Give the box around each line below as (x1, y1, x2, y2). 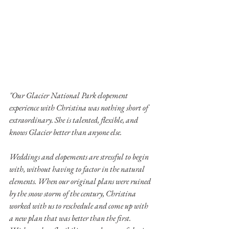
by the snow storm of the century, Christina (9, 188, 138, 199)
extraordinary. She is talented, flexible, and (9, 114, 140, 126)
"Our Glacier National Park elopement (9, 90, 129, 101)
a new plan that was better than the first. (9, 213, 132, 224)
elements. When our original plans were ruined (9, 176, 152, 187)
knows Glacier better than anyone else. (9, 127, 122, 138)
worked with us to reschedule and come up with (9, 200, 150, 212)
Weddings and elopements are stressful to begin (9, 151, 150, 163)
